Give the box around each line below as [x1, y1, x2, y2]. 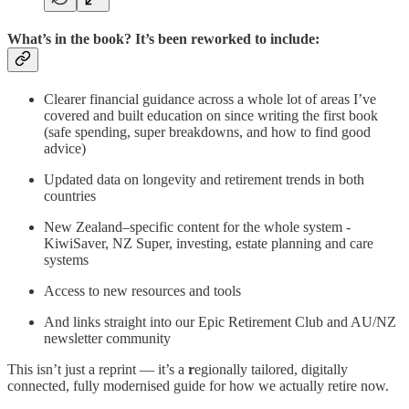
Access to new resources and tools [44, 283, 241, 299]
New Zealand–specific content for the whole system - [44, 219, 351, 236]
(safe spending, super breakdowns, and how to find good [44, 124, 371, 141]
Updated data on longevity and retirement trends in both [44, 172, 364, 188]
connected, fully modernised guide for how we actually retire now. [7, 378, 389, 394]
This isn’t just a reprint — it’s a [7, 362, 188, 378]
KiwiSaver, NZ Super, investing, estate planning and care [44, 236, 373, 252]
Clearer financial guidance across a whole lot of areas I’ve [44, 91, 376, 108]
